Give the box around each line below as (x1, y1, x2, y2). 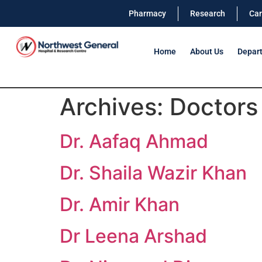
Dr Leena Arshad (60, 225, 207, 247)
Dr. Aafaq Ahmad (60, 130, 208, 153)
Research (190, 9, 225, 18)
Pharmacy (129, 9, 166, 18)
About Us (189, 47, 223, 56)
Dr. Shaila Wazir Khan (60, 161, 247, 184)
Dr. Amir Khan (60, 193, 180, 216)
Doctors (170, 92, 258, 121)
